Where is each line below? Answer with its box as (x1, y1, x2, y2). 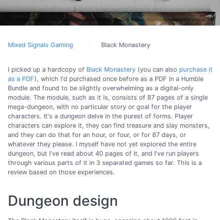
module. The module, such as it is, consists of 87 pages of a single (8, 94, 208, 101)
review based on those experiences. (8, 168, 115, 176)
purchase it (179, 66, 213, 73)
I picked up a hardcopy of (8, 66, 86, 73)
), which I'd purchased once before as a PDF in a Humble (34, 75, 203, 82)
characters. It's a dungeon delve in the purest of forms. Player (8, 112, 193, 120)
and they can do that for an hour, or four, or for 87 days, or (8, 131, 186, 138)
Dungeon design (8, 192, 118, 209)
